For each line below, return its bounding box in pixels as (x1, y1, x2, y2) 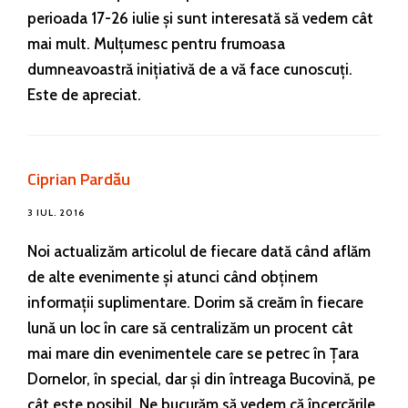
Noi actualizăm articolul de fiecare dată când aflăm (27, 241, 371, 260)
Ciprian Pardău (27, 166, 130, 191)
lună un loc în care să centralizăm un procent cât (27, 318, 353, 337)
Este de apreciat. (27, 85, 141, 104)
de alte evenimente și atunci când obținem (27, 267, 318, 286)
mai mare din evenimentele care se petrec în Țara (27, 343, 359, 362)
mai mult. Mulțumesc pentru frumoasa (27, 34, 285, 53)
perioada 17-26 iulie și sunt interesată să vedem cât (27, 8, 373, 27)
